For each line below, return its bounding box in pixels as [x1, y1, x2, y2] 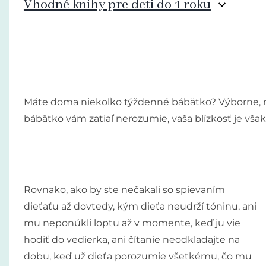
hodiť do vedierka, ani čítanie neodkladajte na [23, 233, 240, 245]
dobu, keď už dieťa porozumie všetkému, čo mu [23, 250, 252, 262]
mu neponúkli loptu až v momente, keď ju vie [23, 217, 240, 229]
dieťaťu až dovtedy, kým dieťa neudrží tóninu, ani [23, 200, 256, 212]
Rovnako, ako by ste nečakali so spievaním [23, 183, 225, 195]
